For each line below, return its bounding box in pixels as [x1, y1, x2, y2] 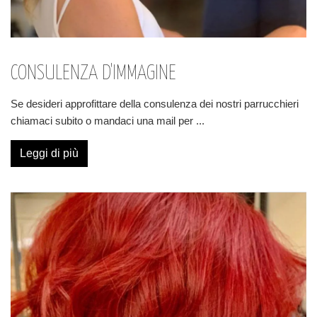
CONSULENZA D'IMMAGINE [11, 64, 176, 83]
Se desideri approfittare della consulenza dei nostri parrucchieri [11, 98, 299, 110]
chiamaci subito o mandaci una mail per [11, 115, 196, 127]
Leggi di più [20, 147, 79, 159]
